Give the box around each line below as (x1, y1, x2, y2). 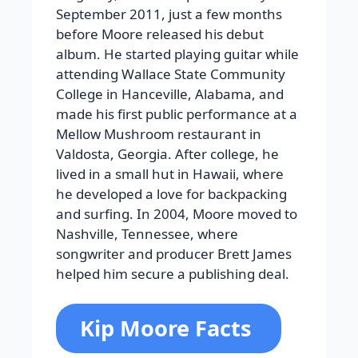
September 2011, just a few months (56, 4, 282, 23)
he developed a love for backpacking (56, 184, 287, 203)
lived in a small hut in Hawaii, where (56, 164, 284, 183)
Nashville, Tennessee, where (56, 224, 238, 243)
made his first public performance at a (56, 104, 297, 123)
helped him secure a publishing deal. (56, 264, 289, 283)
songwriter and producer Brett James (56, 244, 292, 263)
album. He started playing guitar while (56, 44, 299, 63)
